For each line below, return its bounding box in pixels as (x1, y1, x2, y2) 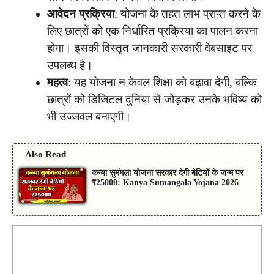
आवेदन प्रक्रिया (47, 7, 114, 21)
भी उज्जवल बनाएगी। (47, 110, 131, 124)
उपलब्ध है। (47, 59, 93, 72)
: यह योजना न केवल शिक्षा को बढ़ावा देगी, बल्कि (68, 76, 257, 89)
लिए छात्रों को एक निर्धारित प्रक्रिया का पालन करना (47, 24, 258, 38)
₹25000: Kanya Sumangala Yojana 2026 (91, 177, 239, 187)
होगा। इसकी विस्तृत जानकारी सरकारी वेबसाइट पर (47, 42, 252, 55)
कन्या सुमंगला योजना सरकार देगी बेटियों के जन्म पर (91, 168, 243, 177)
